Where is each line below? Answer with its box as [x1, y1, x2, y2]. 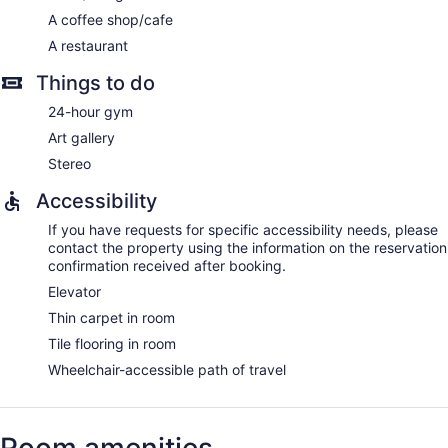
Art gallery [48, 129, 115, 147]
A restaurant [48, 37, 128, 55]
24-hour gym [48, 103, 133, 121]
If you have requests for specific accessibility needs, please [48, 221, 438, 239]
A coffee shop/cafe [48, 11, 173, 29]
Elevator [48, 283, 101, 301]
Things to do [36, 71, 155, 96]
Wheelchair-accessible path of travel [48, 361, 286, 379]
